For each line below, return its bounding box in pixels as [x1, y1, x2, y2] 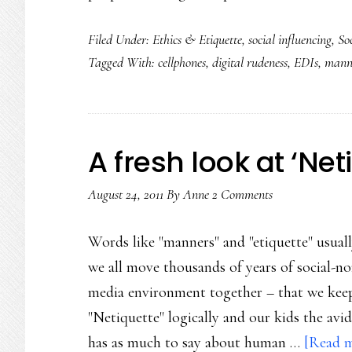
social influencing [248, 31, 332, 48]
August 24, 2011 [88, 185, 163, 203]
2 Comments [212, 185, 273, 203]
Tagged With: [88, 53, 158, 71]
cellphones [158, 53, 206, 71]
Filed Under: [88, 31, 152, 48]
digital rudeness [212, 53, 288, 71]
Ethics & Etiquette [152, 31, 242, 48]
